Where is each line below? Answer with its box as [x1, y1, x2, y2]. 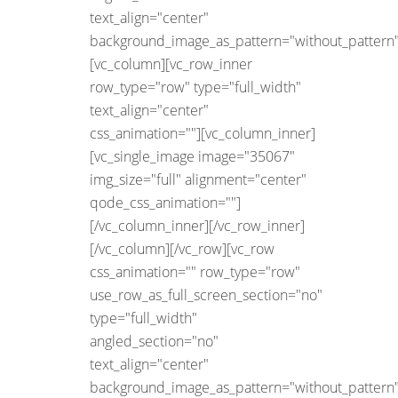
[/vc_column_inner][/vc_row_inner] [90, 215, 305, 235]
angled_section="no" [90, 330, 219, 351]
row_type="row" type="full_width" [90, 76, 301, 97]
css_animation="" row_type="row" [90, 261, 300, 282]
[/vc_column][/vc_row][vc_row [90, 238, 275, 259]
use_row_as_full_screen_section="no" [90, 284, 322, 305]
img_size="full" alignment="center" [90, 169, 306, 189]
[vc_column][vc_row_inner [90, 53, 252, 74]
